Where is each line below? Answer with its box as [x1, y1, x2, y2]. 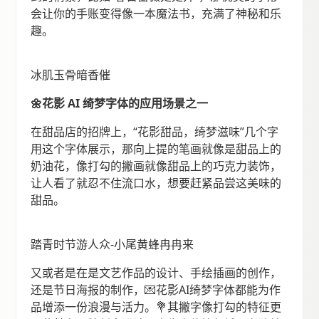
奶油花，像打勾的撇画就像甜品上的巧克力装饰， [31, 158, 282, 174]
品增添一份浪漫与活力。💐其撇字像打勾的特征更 [31, 299, 282, 315]
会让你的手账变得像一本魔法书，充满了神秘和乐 [31, 6, 282, 22]
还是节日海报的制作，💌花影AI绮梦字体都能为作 [31, 282, 281, 298]
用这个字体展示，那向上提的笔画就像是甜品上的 [31, 141, 282, 157]
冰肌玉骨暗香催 [31, 67, 111, 83]
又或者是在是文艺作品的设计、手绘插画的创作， [31, 265, 282, 281]
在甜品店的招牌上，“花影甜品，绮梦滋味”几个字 [31, 124, 279, 140]
